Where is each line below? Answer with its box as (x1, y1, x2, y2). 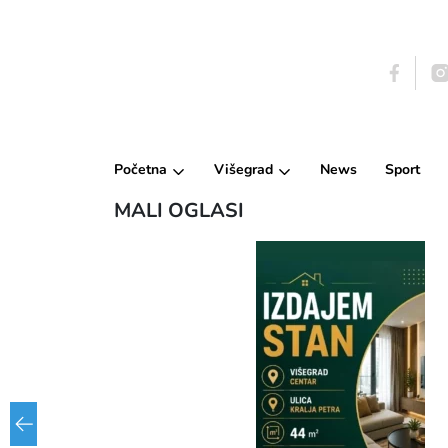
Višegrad (214, 160, 273, 179)
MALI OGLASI (114, 197, 244, 224)
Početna (114, 160, 167, 179)
